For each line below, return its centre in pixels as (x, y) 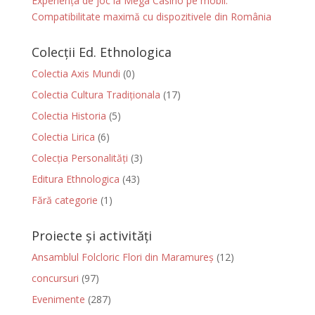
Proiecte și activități (91, 236)
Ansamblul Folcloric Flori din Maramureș (122, 257)
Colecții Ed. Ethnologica (101, 52)
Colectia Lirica (63, 137)
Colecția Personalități (79, 158)
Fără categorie (64, 200)
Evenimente (58, 299)
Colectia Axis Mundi (76, 73)
